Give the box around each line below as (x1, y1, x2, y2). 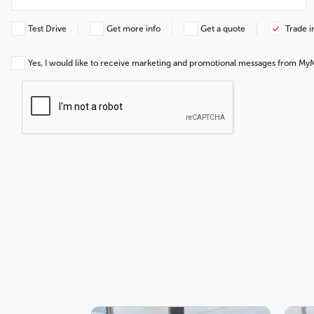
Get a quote (200, 23, 245, 34)
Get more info (107, 23, 161, 34)
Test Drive (28, 23, 67, 34)
